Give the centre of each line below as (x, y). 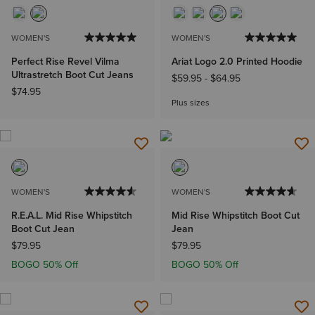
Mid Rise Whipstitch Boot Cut (236, 215)
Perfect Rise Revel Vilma (65, 61)
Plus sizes (191, 102)
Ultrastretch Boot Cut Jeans (72, 75)
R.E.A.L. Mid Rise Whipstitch (72, 215)
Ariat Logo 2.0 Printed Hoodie (237, 61)
